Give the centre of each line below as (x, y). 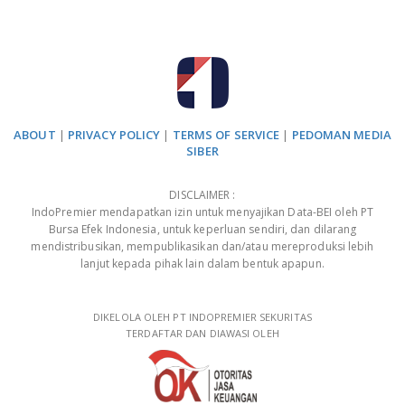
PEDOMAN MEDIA (341, 135)
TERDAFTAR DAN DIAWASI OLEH (202, 333)
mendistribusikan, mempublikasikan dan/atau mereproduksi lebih (202, 246)
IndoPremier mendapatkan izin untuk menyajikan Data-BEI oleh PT (202, 212)
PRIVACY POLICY (114, 135)
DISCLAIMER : (202, 195)
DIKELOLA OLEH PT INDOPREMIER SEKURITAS (202, 317)
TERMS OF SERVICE (226, 135)
